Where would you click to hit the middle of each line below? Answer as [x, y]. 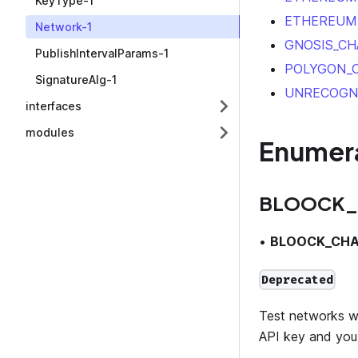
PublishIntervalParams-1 [102, 53]
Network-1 [64, 27]
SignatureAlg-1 [76, 80]
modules [50, 132]
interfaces [54, 106]
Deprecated [298, 280]
